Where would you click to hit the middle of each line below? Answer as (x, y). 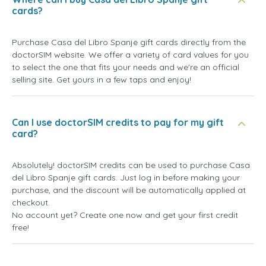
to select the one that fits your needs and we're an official (126, 67)
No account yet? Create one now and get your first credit (125, 215)
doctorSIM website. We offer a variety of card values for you (130, 55)
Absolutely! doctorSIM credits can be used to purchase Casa (131, 165)
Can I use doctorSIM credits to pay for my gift (118, 123)
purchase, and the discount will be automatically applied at (129, 190)
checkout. (31, 203)
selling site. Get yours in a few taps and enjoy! (102, 80)
